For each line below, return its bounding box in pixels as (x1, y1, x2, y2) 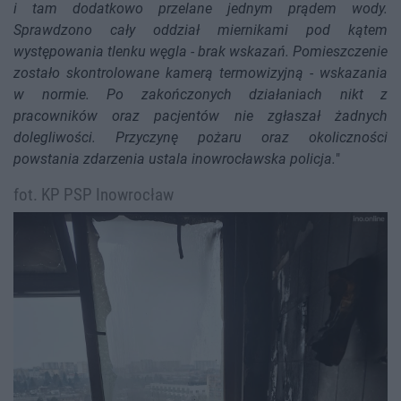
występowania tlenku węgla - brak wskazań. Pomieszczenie (13, 43, 388, 61)
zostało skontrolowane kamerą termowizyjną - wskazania (13, 64, 388, 82)
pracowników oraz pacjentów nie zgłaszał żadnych (13, 107, 388, 125)
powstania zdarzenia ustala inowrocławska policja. (13, 150, 336, 168)
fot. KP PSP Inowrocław (13, 184, 174, 206)
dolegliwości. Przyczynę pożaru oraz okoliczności (13, 129, 388, 147)
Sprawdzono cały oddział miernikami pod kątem (13, 21, 388, 39)
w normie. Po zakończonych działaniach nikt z (13, 86, 388, 104)
